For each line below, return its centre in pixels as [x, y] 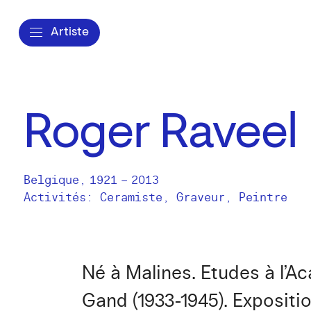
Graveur [201, 197]
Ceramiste [131, 197]
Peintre [263, 197]
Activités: [62, 197]
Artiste [70, 32]
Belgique [51, 180]
